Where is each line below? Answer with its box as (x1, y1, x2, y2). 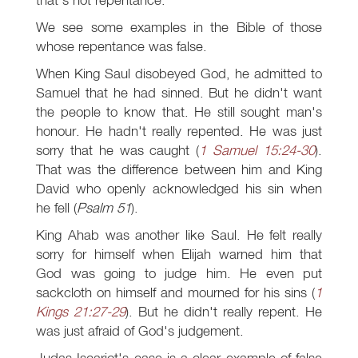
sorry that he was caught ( (36, 141, 200, 159)
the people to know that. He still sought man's (36, 103, 322, 121)
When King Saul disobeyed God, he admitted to (36, 65, 322, 82)
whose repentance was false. (36, 38, 207, 55)
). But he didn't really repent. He (125, 303, 322, 320)
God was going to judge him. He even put (36, 265, 322, 282)
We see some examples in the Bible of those (36, 18, 322, 36)
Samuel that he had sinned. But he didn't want (36, 84, 322, 101)
